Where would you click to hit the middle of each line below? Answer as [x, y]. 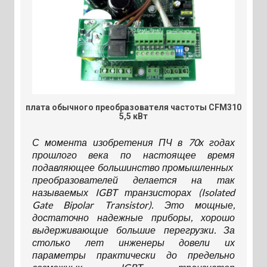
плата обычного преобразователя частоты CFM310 [133, 107]
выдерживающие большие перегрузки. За [133, 229]
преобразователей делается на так [133, 179]
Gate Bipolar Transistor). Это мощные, [133, 204]
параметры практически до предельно [133, 254]
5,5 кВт [133, 116]
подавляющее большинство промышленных [133, 167]
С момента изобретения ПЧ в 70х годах [133, 142]
